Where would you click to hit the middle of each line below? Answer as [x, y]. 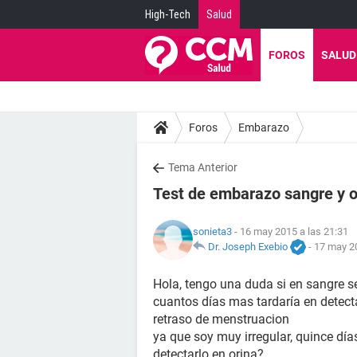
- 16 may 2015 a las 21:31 [290, 231]
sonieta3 [212, 231]
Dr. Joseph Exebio [248, 246]
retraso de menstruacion [221, 319]
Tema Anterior [203, 167]
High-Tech [168, 14]
